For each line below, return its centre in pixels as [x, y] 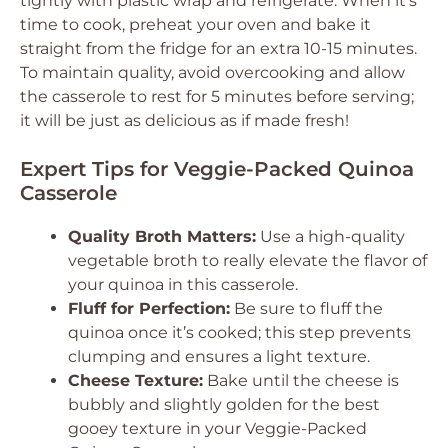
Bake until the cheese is [301, 380]
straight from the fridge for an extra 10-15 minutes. [218, 48]
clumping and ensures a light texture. [219, 356]
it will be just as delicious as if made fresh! [184, 120]
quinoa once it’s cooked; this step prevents [239, 332]
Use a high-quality [330, 236]
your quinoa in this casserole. [183, 284]
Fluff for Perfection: [149, 308]
